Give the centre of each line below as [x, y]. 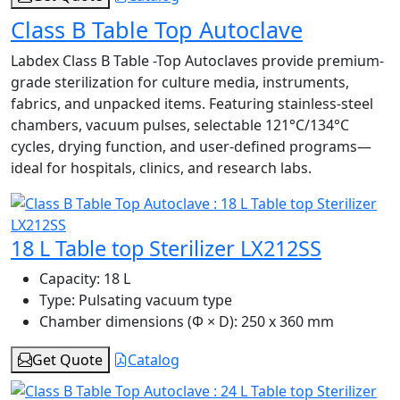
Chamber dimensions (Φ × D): [138, 322]
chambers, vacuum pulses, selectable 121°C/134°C [180, 125]
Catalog [154, 360]
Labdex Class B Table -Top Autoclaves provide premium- [197, 61]
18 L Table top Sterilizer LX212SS [166, 249]
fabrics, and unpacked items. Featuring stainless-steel [192, 104]
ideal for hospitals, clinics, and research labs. [161, 168]
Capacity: [70, 279]
